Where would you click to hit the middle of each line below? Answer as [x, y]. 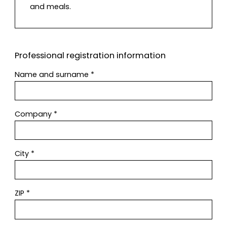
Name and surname [53, 74]
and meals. [50, 7]
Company [34, 114]
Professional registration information [90, 56]
